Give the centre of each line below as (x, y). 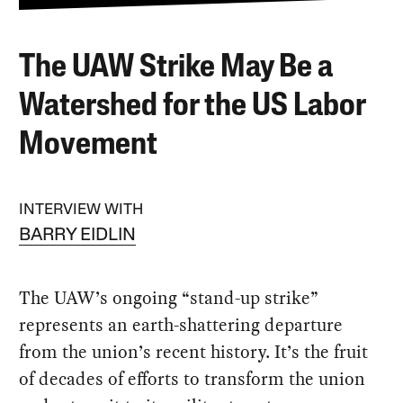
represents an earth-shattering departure (181, 325)
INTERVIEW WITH (81, 210)
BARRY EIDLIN (78, 236)
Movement (89, 145)
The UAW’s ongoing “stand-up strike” (169, 298)
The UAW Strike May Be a (176, 68)
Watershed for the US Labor (193, 107)
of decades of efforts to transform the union (193, 379)
